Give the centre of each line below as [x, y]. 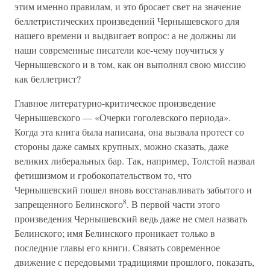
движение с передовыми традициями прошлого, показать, [134, 262]
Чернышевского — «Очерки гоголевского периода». [123, 117]
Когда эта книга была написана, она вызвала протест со [129, 132]
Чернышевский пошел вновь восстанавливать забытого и [133, 190]
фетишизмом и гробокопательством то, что [103, 175]
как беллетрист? [48, 79]
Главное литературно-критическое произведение [115, 103]
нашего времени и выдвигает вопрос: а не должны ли [125, 35]
